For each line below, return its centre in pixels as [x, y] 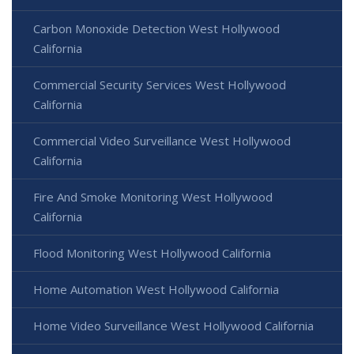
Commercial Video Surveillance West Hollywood [162, 140]
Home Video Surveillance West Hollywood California [173, 325]
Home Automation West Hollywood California [156, 289]
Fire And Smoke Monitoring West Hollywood [153, 196]
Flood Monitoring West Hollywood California [152, 252]
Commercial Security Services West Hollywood [160, 84]
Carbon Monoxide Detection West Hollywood [156, 28]
